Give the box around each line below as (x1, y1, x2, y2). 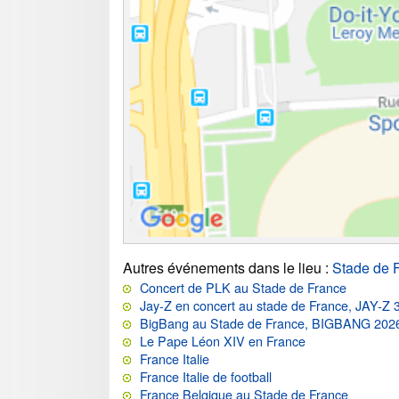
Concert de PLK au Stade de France (140, 278, 346, 297)
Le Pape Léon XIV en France (140, 331, 305, 351)
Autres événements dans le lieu (123, 257, 322, 279)
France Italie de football (140, 367, 272, 387)
